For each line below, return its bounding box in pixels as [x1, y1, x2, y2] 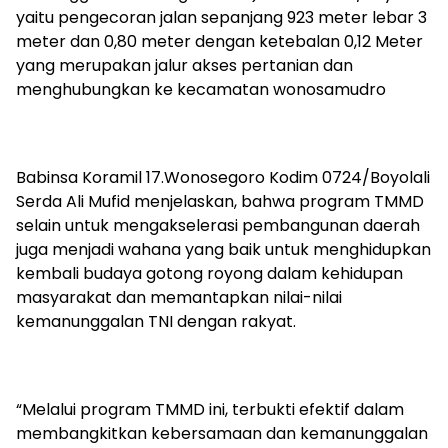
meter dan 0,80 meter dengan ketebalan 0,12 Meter [16, 30, 423, 53]
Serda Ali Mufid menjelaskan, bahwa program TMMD [16, 190, 424, 213]
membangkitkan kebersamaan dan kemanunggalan [16, 422, 428, 445]
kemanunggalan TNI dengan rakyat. [16, 310, 296, 333]
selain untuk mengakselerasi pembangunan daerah [16, 214, 420, 237]
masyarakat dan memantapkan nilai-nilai [16, 286, 342, 309]
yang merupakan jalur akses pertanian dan [16, 54, 353, 77]
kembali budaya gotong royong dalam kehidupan [16, 262, 403, 285]
